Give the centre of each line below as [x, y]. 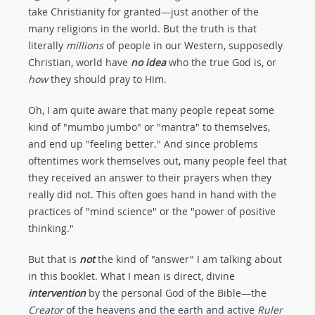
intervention [57, 293]
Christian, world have [79, 62]
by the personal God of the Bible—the [176, 293]
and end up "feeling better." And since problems [143, 144]
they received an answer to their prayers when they [150, 178]
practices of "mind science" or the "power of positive [152, 211]
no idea [148, 62]
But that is [54, 259]
